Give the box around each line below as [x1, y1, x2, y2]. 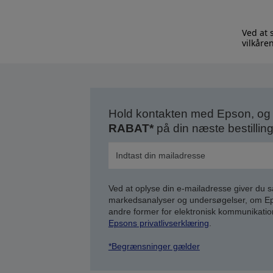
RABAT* [108, 122, 154, 135]
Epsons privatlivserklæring [108, 218, 209, 228]
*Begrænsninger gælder [108, 241, 200, 251]
